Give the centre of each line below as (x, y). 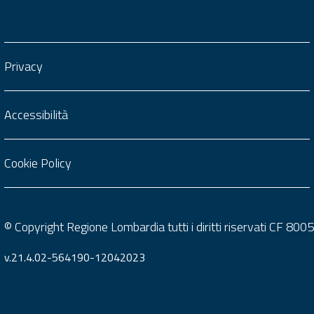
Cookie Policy (38, 163)
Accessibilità (36, 115)
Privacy (23, 66)
